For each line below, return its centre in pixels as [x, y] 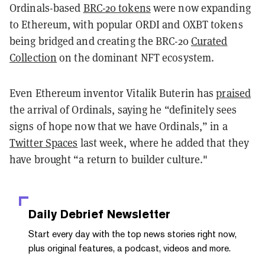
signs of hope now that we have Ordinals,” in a [119, 126]
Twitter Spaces [44, 143]
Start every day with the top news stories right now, [132, 234]
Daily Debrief [66, 214]
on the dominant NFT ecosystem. [137, 57]
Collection [33, 57]
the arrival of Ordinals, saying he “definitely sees [123, 109]
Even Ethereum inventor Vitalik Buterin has [113, 93]
